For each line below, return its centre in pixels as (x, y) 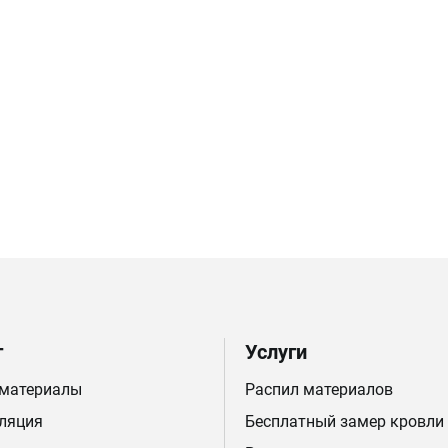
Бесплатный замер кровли (344, 421)
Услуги (275, 352)
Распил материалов (318, 389)
